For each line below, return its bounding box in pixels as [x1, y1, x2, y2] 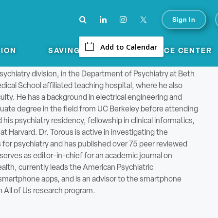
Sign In [172, 17, 196, 24]
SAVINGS [48, 48, 86, 55]
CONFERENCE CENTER [117, 48, 212, 55]
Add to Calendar [100, 42, 157, 52]
